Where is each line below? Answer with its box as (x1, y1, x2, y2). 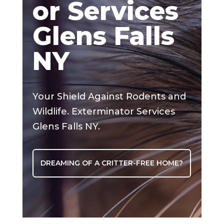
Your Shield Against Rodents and (32, 90, 186, 102)
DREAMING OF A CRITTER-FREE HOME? (40, 158, 183, 167)
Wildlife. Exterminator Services (32, 105, 175, 117)
